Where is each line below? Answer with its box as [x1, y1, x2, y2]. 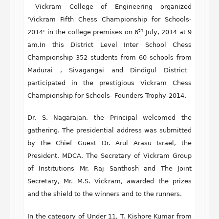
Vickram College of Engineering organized [27, 2, 192, 10]
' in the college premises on [43, 28, 134, 36]
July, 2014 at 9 [143, 28, 192, 36]
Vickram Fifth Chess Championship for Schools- [29, 15, 192, 23]
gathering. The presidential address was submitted [27, 127, 192, 134]
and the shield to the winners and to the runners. [27, 190, 182, 197]
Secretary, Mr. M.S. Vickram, [27, 177, 123, 185]
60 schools [136, 53, 176, 61]
